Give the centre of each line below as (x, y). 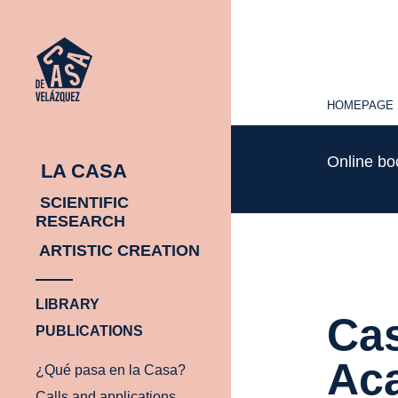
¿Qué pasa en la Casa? (111, 370)
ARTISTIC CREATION (118, 250)
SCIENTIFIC (82, 202)
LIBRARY (68, 304)
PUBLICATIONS (89, 330)
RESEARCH (80, 221)
